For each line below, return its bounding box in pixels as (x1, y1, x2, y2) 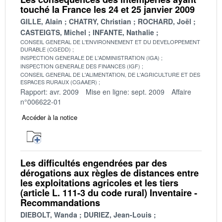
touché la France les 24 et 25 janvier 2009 (20, 2, 195, 16)
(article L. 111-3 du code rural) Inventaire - (20, 186, 197, 199)
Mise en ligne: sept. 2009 (86, 86, 165, 97)
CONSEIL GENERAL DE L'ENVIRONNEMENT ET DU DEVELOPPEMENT (20, 37, 200, 46)
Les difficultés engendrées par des (20, 156, 167, 169)
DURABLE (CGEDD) (20, 45, 71, 53)
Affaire (171, 86, 191, 97)
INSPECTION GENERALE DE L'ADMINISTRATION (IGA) (20, 53, 160, 61)
